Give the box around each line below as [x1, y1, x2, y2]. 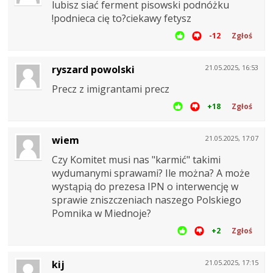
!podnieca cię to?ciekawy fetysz [52, 12, 191, 26]
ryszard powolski [52, 63, 135, 77]
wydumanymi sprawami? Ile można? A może [52, 166, 250, 180]
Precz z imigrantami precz [52, 82, 169, 96]
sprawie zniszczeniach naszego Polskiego [52, 193, 241, 207]
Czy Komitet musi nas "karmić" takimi [52, 153, 221, 167]
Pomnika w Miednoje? [52, 207, 151, 221]
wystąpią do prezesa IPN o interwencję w [52, 180, 238, 194]
